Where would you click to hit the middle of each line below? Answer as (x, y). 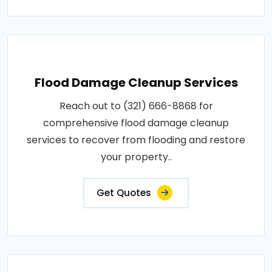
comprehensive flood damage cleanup (136, 123)
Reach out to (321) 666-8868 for (136, 106)
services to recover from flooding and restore (136, 140)
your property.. (136, 157)
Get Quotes (124, 192)
